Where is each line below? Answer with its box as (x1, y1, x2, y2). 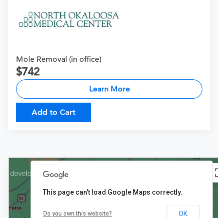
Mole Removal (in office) (16, 54, 101, 65)
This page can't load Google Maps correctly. (43, 188, 182, 197)
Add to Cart (32, 108, 75, 117)
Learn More (89, 84, 130, 94)
